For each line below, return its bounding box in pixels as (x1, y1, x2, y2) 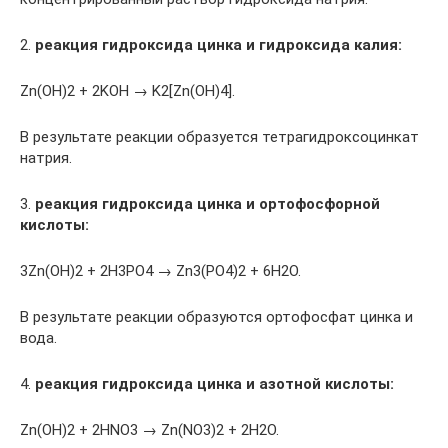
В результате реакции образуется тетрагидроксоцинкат (20, 128, 419, 146)
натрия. (20, 149, 72, 167)
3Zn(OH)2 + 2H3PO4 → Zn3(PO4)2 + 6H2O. (20, 262, 301, 280)
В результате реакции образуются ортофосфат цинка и (20, 308, 413, 326)
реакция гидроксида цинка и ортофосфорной (35, 195, 380, 213)
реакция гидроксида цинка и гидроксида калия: (35, 36, 402, 54)
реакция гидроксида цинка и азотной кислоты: (35, 375, 394, 393)
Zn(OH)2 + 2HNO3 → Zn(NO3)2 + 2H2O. (20, 421, 279, 439)
